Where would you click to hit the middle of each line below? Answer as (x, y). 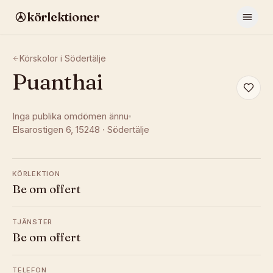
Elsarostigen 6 (41, 129)
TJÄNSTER (33, 222)
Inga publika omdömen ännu (70, 116)
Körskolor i (42, 58)
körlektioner (63, 17)
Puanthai (57, 82)
